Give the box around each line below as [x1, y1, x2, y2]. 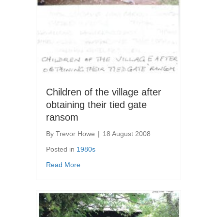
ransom [46, 112, 78, 123]
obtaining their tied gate [46, 99, 147, 110]
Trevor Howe [56, 130, 95, 138]
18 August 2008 [103, 130, 151, 138]
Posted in [46, 145, 77, 154]
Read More [46, 161, 80, 169]
